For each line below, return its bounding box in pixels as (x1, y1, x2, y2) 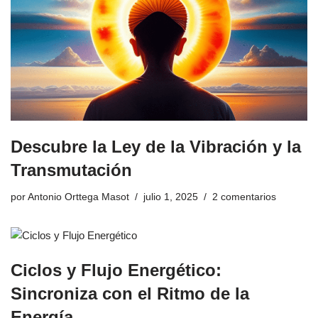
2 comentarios (212, 191, 276, 202)
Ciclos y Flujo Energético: (11, 260, 221, 280)
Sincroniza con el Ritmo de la (11, 283, 249, 303)
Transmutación (11, 160, 132, 180)
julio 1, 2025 (143, 191, 198, 202)
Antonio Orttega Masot (28, 191, 129, 202)
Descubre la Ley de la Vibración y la (11, 136, 301, 156)
